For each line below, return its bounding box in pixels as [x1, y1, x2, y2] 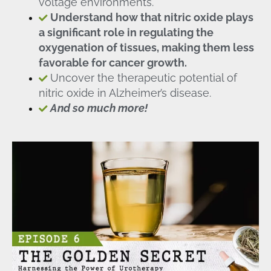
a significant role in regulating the [38, 26, 214, 39]
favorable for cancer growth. [38, 56, 187, 70]
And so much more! [50, 102, 148, 115]
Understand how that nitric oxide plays [50, 11, 253, 24]
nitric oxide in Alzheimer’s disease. [38, 87, 211, 100]
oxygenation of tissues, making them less [38, 41, 254, 54]
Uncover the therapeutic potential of [50, 71, 237, 85]
